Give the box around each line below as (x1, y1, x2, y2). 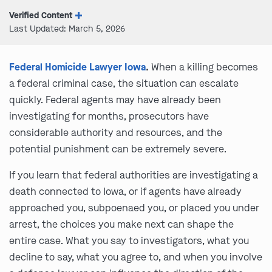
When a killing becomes (149, 61, 258, 73)
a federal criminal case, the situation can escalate (9, 77, 239, 90)
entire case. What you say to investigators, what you (9, 234, 249, 247)
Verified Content (9, 10, 72, 21)
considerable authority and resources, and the (9, 126, 222, 139)
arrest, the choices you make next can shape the (9, 218, 234, 231)
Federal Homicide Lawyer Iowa (9, 61, 146, 73)
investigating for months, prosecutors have (9, 110, 209, 123)
